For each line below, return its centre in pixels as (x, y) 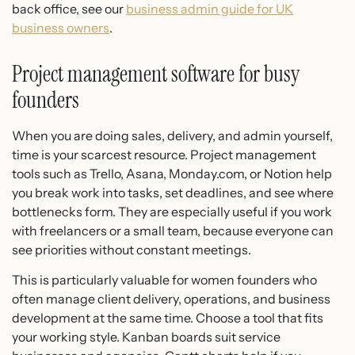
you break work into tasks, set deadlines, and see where (173, 192)
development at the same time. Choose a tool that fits (168, 318)
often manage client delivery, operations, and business (171, 299)
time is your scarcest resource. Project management (164, 154)
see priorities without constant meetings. (132, 249)
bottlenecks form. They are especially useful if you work (172, 211)
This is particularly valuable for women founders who (164, 280)
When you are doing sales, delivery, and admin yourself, (172, 135)
